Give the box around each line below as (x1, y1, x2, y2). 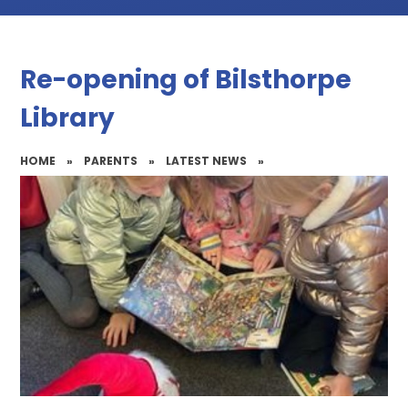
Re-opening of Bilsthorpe (20, 62, 352, 98)
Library (20, 100, 116, 137)
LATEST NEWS (166, 153, 248, 169)
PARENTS (84, 153, 138, 169)
